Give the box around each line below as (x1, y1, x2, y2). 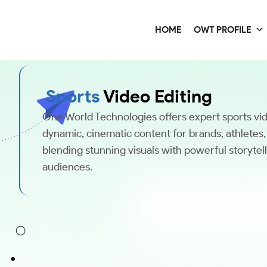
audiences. (42, 160, 92, 173)
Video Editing (100, 85, 212, 107)
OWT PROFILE (194, 24, 252, 35)
